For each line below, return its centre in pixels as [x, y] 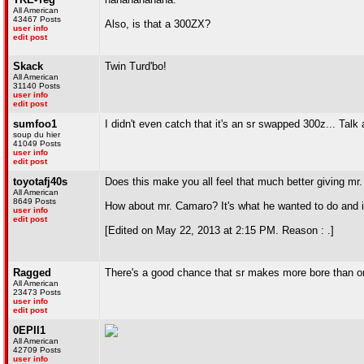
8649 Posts [35, 201]
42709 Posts [37, 350]
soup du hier [37, 134]
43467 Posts [37, 19]
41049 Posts [37, 143]
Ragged [32, 273]
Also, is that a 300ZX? [158, 24]
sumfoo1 [35, 124]
